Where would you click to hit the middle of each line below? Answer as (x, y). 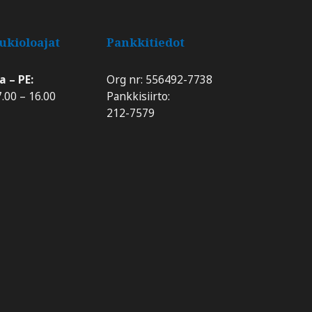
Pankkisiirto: (139, 96)
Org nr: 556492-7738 (160, 80)
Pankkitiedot (146, 42)
